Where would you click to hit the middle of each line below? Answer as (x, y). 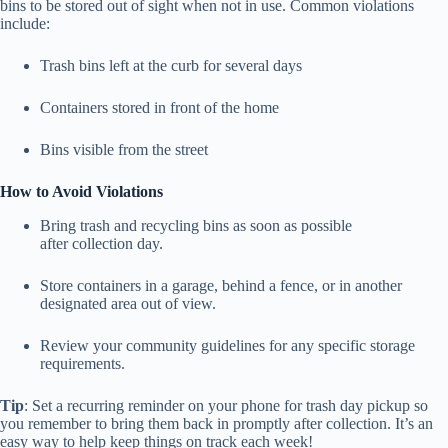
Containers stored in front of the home (161, 108)
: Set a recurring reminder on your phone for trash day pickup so (226, 406)
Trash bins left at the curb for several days (173, 66)
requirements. (86, 364)
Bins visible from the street (126, 150)
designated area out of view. (132, 304)
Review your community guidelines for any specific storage (227, 346)
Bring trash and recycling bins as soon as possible (196, 226)
